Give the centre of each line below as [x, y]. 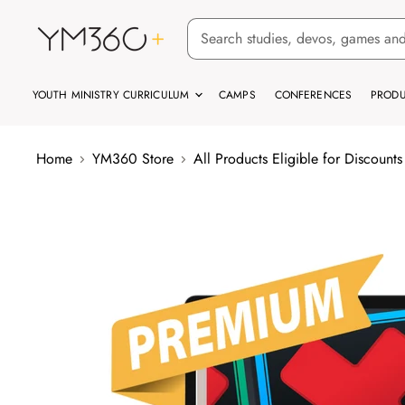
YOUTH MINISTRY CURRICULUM [113, 95]
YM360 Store [133, 159]
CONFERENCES [313, 95]
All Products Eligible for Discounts [298, 159]
